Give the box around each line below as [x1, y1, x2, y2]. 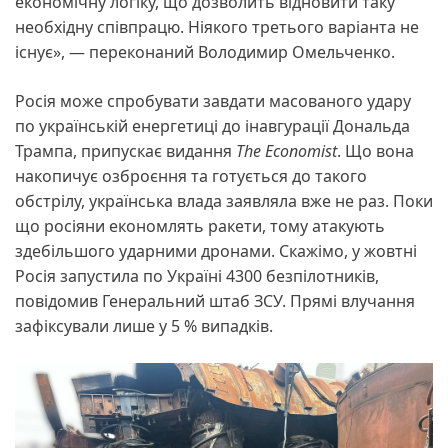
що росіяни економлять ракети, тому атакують [15, 214, 385, 237]
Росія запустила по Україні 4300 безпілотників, [15, 264, 379, 287]
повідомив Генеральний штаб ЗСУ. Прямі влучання [15, 289, 415, 312]
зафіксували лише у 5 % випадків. [15, 314, 273, 337]
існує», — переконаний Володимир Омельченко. [15, 40, 399, 63]
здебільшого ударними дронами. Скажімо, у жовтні [15, 239, 417, 262]
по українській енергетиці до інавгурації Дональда [15, 114, 410, 137]
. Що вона [337, 139, 414, 162]
